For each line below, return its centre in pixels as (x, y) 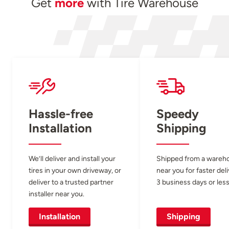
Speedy (178, 114)
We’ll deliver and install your (72, 159)
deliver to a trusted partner (71, 182)
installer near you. (56, 194)
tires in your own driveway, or (75, 170)
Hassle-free (61, 114)
